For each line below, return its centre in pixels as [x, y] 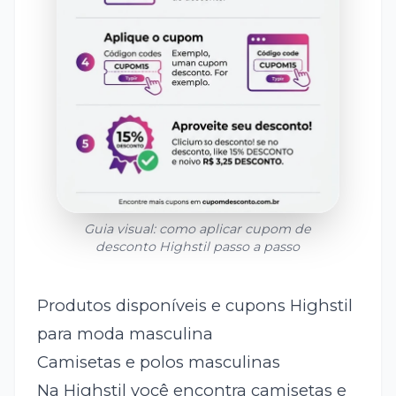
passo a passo [255, 246]
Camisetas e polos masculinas [158, 362]
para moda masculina [125, 333]
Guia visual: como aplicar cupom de [198, 228]
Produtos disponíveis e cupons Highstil [194, 305]
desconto [128, 246]
